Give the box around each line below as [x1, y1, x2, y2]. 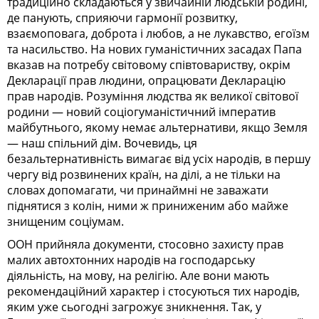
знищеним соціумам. [7, 213, 124, 229]
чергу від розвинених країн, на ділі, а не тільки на [7, 166, 281, 182]
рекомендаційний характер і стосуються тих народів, [7, 283, 300, 299]
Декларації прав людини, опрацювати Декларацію [7, 72, 286, 88]
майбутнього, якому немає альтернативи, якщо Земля [7, 119, 308, 135]
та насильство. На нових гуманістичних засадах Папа [7, 41, 302, 57]
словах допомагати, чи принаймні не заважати [7, 182, 268, 198]
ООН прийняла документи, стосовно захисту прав [7, 236, 283, 252]
